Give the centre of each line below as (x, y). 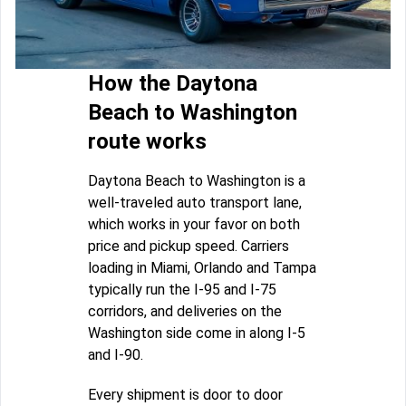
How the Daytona (173, 84)
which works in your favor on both (194, 225)
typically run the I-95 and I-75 (182, 290)
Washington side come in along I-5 (197, 333)
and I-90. (116, 355)
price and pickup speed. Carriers (188, 246)
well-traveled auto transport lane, (195, 203)
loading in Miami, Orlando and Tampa (202, 268)
